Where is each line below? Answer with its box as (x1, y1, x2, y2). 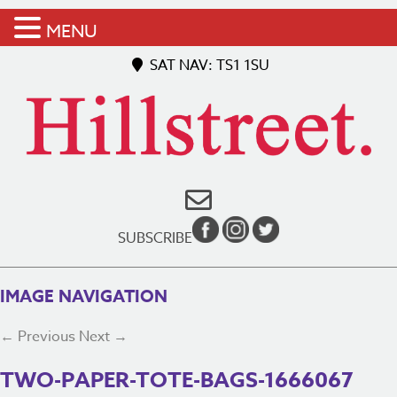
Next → (79, 325, 128, 347)
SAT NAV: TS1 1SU (145, 55, 269, 76)
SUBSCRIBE (118, 228, 192, 250)
